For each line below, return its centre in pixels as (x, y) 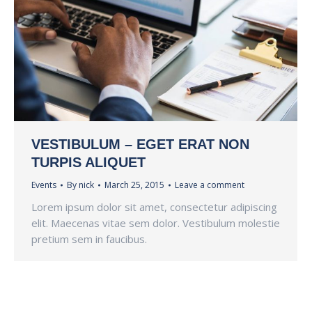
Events (44, 185)
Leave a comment (210, 185)
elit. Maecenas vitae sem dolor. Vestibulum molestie (156, 223)
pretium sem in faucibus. (89, 239)
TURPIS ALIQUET (88, 163)
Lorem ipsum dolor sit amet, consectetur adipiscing (154, 207)
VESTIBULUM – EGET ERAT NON (140, 145)
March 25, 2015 (134, 185)
